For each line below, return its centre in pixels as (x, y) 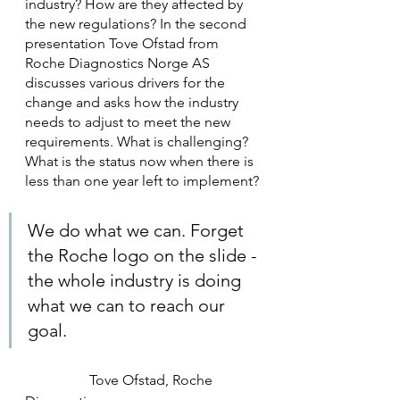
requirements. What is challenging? (138, 142)
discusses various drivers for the (127, 83)
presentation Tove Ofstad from (124, 44)
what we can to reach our (129, 306)
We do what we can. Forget (138, 231)
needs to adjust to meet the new (129, 122)
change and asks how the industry (133, 103)
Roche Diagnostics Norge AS (119, 63)
